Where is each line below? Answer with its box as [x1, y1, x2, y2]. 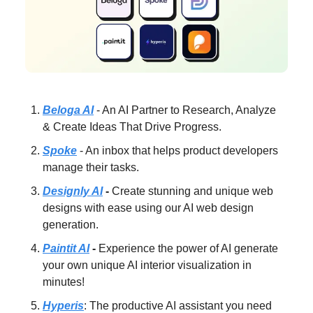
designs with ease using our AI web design [43, 201, 254, 214]
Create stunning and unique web [109, 184, 273, 197]
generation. [43, 218, 99, 231]
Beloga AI [43, 103, 94, 116]
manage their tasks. [43, 161, 139, 173]
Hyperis [43, 299, 84, 312]
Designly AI [43, 184, 103, 197]
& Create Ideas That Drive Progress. [43, 120, 221, 133]
